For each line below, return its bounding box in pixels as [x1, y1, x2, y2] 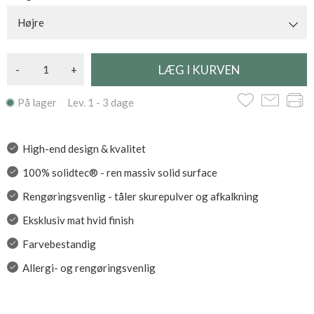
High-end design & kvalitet [22, 142, 146, 155]
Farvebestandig [22, 238, 96, 250]
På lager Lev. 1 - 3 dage [18, 96, 134, 109]
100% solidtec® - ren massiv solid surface [22, 166, 217, 179]
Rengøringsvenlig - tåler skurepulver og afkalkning [22, 190, 259, 203]
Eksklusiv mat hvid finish [22, 214, 134, 226]
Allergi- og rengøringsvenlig [22, 261, 156, 274]
